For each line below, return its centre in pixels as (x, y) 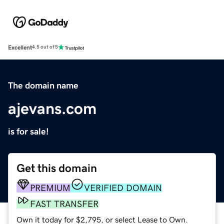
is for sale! (28, 131)
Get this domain (57, 168)
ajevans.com (52, 108)
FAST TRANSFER (64, 204)
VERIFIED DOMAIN (123, 188)
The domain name (43, 85)
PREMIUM (50, 188)
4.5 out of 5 (45, 47)
